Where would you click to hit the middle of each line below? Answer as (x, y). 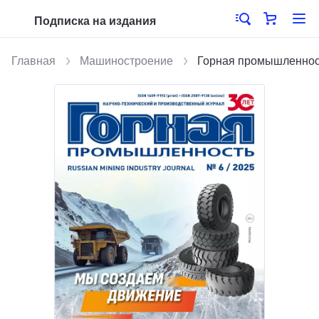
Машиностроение (126, 61)
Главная (33, 61)
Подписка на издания (95, 21)
